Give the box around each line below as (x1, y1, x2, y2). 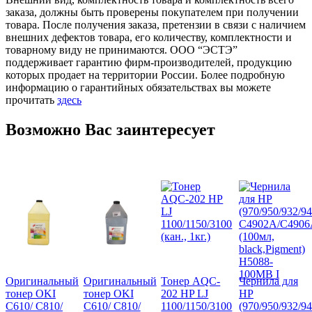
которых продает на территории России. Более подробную (6, 68, 285, 81)
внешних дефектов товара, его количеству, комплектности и (6, 31, 292, 43)
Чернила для (238, 275, 298, 288)
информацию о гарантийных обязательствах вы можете (6, 81, 271, 93)
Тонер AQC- (161, 275, 221, 288)
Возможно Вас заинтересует (6, 120, 215, 139)
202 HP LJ (161, 288, 209, 300)
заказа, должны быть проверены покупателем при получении (6, 6, 299, 18)
